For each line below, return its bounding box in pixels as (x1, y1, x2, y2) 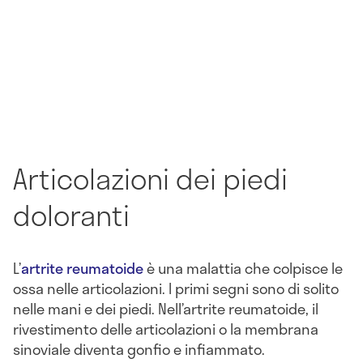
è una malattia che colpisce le (143, 256, 343, 280)
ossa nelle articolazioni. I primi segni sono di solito (13, 276, 339, 300)
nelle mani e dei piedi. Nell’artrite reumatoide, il (13, 297, 318, 320)
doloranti (13, 192, 130, 237)
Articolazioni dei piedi (13, 156, 288, 200)
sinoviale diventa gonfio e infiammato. (13, 337, 265, 361)
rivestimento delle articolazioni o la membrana (13, 317, 318, 340)
